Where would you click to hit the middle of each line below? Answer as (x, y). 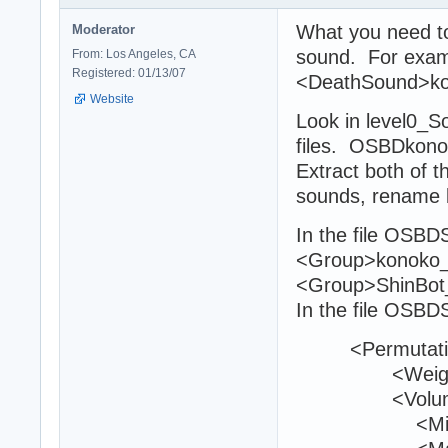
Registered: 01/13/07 (129, 72)
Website (112, 98)
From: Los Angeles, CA (134, 53)
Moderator (103, 29)
